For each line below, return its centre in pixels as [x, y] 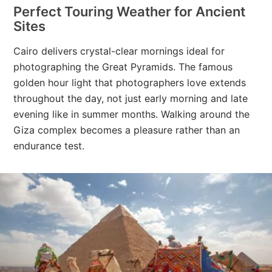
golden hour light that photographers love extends [130, 83]
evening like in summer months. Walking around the [132, 114]
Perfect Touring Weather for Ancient [130, 12]
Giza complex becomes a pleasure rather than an [127, 130]
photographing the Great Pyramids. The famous [123, 67]
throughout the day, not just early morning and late [131, 98]
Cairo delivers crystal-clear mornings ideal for [119, 51]
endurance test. [49, 146]
